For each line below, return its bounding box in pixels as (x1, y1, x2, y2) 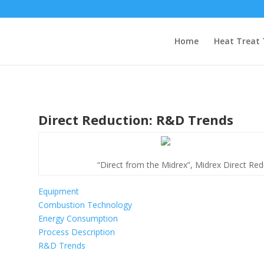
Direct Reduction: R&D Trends (38, 110, 233, 128)
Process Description (38, 226, 115, 237)
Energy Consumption (38, 212, 118, 224)
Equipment (38, 185, 79, 197)
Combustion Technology (38, 199, 132, 210)
